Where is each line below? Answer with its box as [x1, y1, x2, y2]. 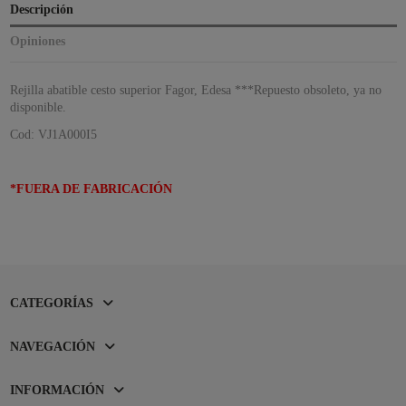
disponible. [9, 100, 66, 114]
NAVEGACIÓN [9, 340, 95, 354]
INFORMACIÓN [9, 383, 104, 398]
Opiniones [9, 34, 65, 48]
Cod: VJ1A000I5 [9, 127, 97, 141]
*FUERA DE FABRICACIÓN [9, 182, 172, 197]
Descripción [9, 2, 73, 16]
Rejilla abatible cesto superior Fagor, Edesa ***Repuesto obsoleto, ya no [9, 82, 382, 97]
